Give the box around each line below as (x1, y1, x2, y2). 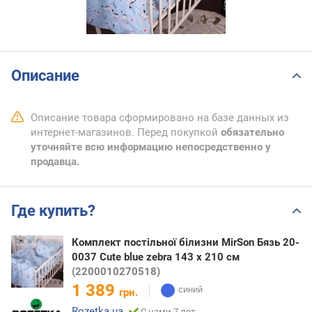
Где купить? (11, 202, 95, 220)
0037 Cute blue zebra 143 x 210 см (72, 250, 240, 263)
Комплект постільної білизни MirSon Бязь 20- (72, 235, 299, 249)
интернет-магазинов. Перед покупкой (31, 126, 221, 139)
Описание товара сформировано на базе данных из (31, 111, 289, 125)
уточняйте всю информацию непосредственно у (31, 141, 271, 154)
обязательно (221, 126, 284, 139)
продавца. (31, 155, 79, 169)
